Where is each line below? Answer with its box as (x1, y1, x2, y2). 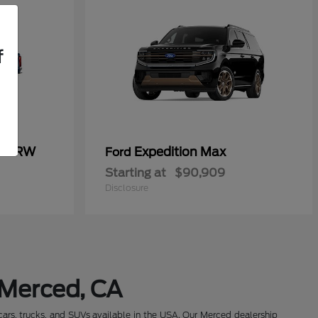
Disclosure (105, 182, 148, 194)
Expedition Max (134, 145, 226, 160)
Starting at (105, 166, 166, 180)
